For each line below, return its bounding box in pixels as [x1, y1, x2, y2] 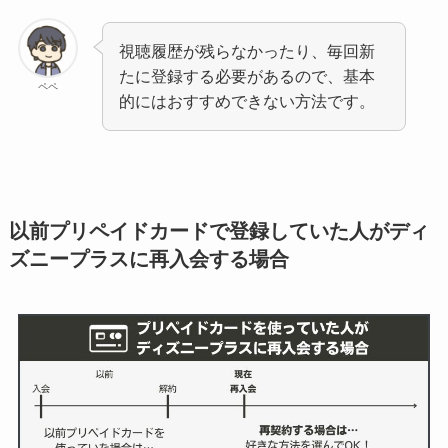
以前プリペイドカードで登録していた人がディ [8, 219, 429, 242]
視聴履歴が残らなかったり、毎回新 [119, 42, 376, 61]
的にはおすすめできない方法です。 [119, 92, 376, 111]
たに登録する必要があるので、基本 [119, 67, 376, 86]
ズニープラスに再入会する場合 [8, 247, 289, 270]
